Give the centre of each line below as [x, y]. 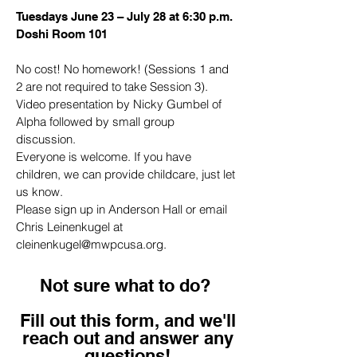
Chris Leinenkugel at [69, 227]
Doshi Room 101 [62, 34]
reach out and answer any [127, 338]
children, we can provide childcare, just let [126, 174]
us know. [39, 192]
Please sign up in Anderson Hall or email [122, 209]
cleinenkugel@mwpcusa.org [90, 244]
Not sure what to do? [127, 285]
